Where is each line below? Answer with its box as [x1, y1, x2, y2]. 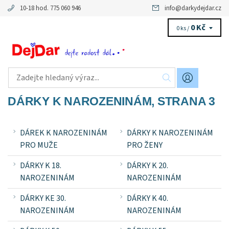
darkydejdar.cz [181, 4, 221, 13]
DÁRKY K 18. [20, 160, 61, 171]
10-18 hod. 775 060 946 [20, 4, 81, 13]
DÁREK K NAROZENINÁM [20, 127, 107, 139]
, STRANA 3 [151, 95, 215, 108]
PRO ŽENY [127, 140, 163, 151]
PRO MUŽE [20, 140, 58, 151]
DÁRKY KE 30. [20, 193, 66, 204]
